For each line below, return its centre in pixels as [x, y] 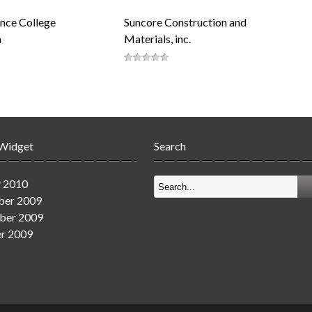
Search [170, 146]
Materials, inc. [157, 39]
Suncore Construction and [185, 22]
